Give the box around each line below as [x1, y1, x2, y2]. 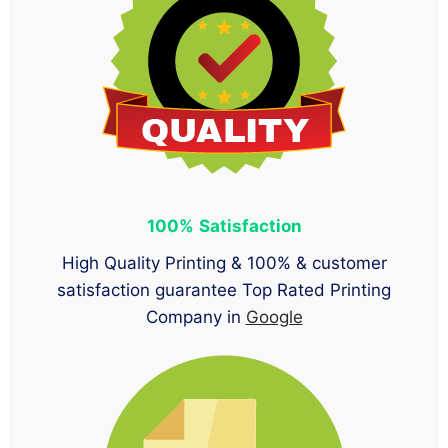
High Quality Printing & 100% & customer [61, 252, 387, 273]
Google [245, 306, 303, 327]
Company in [145, 306, 246, 327]
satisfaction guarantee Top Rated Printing [57, 279, 391, 300]
